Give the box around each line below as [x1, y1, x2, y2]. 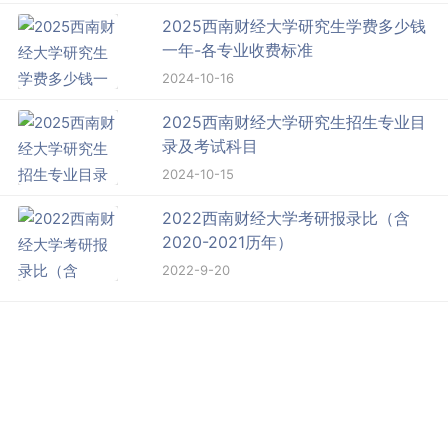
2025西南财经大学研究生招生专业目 [162, 112, 427, 133]
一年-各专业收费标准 [162, 40, 314, 61]
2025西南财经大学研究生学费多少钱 [162, 16, 427, 37]
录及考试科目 [162, 136, 259, 157]
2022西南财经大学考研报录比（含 [162, 208, 411, 229]
